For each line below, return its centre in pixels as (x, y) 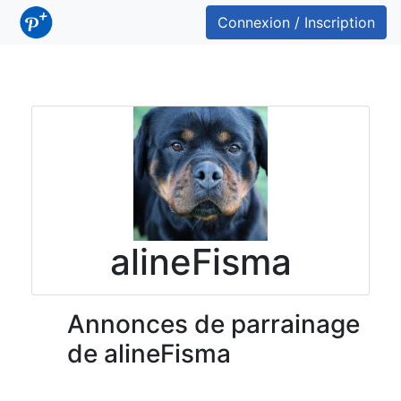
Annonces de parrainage (213, 324)
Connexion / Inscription (296, 22)
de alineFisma (149, 354)
